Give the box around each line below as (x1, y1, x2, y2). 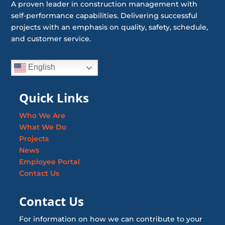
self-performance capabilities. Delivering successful (11, 11, 198, 21)
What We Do (19, 123, 66, 132)
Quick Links (19, 89, 89, 106)
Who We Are (19, 111, 65, 121)
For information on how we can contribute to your (19, 214, 202, 224)
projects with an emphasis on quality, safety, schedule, (11, 23, 208, 32)
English (26, 63, 56, 72)
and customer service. (11, 34, 91, 44)
